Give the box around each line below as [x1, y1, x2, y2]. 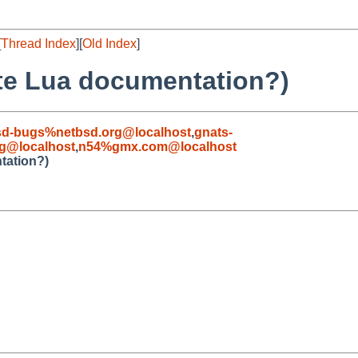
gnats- [194, 125, 233, 139]
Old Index [82, 37, 137, 50]
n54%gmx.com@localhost [78, 139, 237, 153]
